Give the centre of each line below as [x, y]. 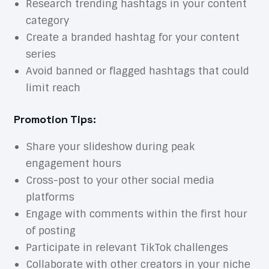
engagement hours [73, 164]
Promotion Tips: [55, 119]
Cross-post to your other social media [120, 180]
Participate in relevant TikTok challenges [127, 248]
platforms [50, 197]
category [47, 20]
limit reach [53, 87]
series [41, 54]
